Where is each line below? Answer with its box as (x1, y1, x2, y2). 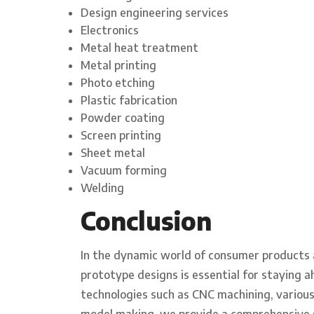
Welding (81, 181, 124, 196)
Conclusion (81, 205, 212, 237)
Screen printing (81, 128, 161, 143)
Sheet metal (81, 146, 145, 161)
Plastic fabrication (81, 93, 177, 108)
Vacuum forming (81, 163, 167, 178)
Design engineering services (81, 6, 228, 20)
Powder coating (81, 111, 165, 125)
